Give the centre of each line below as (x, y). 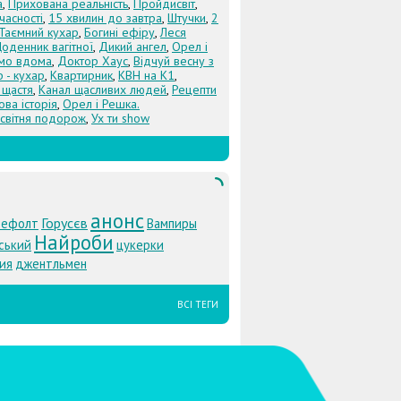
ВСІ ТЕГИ (198, 304)
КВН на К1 (146, 75)
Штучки (187, 18)
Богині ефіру (119, 32)
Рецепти (194, 90)
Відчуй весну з (174, 61)
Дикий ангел (132, 47)
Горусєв (64, 223)
